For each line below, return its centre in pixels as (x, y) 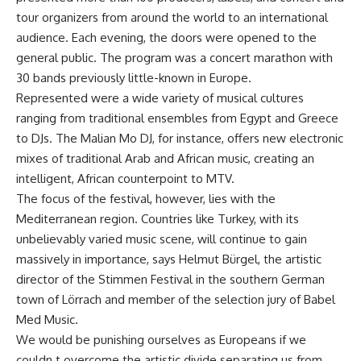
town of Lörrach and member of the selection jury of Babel (176, 299)
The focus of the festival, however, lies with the (146, 199)
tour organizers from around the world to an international (172, 17)
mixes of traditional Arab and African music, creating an (165, 158)
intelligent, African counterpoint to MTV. (125, 178)
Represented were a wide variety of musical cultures (160, 98)
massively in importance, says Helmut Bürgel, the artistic (169, 259)
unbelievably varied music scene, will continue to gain (162, 239)
